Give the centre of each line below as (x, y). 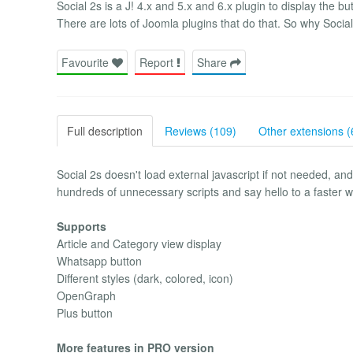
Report (158, 62)
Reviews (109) (201, 130)
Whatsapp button (99, 260)
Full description (105, 130)
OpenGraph (86, 295)
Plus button (85, 312)
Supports (82, 226)
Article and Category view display (139, 243)
